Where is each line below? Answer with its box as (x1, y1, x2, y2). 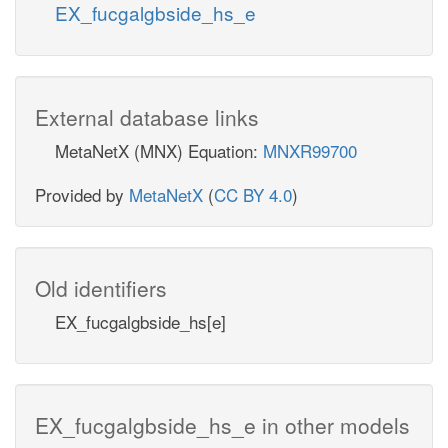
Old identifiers (35, 272, 167, 303)
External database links (35, 101, 259, 132)
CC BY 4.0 (214, 181, 292, 207)
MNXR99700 (263, 137, 357, 163)
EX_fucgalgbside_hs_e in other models (35, 409, 410, 440)
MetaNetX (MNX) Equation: (55, 137, 263, 163)
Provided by (35, 181, 129, 207)
